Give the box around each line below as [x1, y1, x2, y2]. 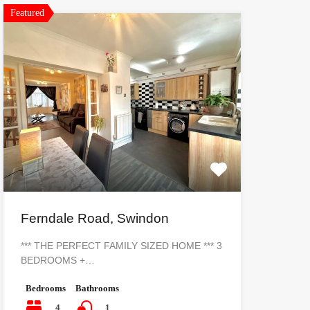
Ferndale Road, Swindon [20, 210, 169, 226]
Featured [10, 8, 44, 19]
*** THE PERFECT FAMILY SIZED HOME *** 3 [20, 239, 222, 251]
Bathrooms [75, 282, 119, 293]
